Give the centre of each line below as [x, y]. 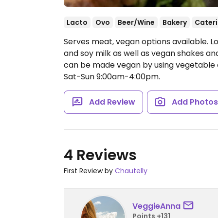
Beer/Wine [136, 22]
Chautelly [131, 171]
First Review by [89, 171]
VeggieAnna [156, 206]
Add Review [112, 102]
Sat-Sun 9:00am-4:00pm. [112, 77]
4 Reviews [100, 155]
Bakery [175, 22]
